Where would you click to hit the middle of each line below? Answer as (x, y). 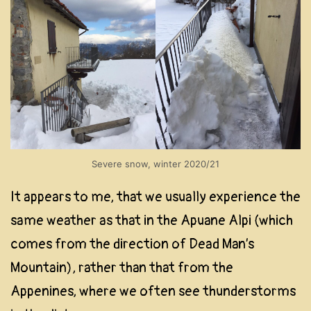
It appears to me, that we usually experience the (155, 197)
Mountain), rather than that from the (122, 268)
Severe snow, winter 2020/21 (155, 164)
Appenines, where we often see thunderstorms (153, 292)
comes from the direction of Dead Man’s (132, 244)
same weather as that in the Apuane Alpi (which (152, 221)
